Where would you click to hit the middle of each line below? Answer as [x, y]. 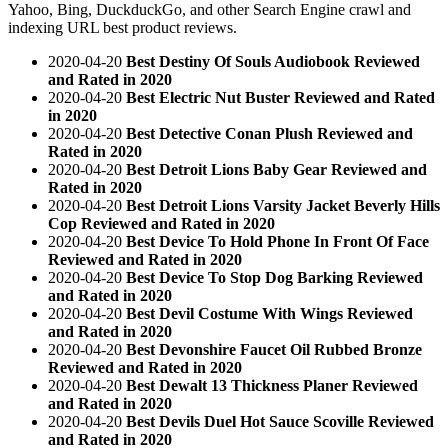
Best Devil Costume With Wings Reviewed [269, 313]
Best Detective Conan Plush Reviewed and [269, 133]
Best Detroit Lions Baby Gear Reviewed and [276, 169]
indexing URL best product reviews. [122, 27]
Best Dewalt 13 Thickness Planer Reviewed [272, 385]
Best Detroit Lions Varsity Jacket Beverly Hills [283, 205]
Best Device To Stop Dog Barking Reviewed [274, 277]
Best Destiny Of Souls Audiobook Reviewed [273, 61]
